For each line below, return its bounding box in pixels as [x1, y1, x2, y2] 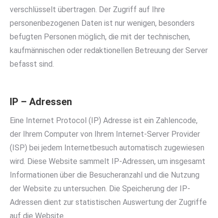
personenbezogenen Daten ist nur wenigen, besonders [10, 18, 195, 28]
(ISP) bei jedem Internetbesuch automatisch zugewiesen [10, 143, 204, 152]
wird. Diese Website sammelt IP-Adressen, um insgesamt [10, 157, 205, 166]
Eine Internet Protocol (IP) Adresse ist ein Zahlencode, [10, 116, 198, 125]
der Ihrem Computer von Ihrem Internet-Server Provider [10, 129, 200, 139]
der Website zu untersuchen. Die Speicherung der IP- [10, 184, 190, 193]
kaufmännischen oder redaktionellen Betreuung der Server [10, 46, 208, 55]
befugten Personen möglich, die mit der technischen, [10, 32, 190, 41]
